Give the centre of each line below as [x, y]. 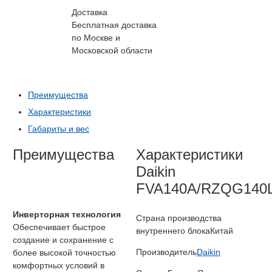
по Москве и [96, 37]
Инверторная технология [67, 215]
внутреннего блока [173, 231]
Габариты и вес [59, 129]
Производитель [166, 252]
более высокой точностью [64, 253]
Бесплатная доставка [114, 25]
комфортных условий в [59, 266]
